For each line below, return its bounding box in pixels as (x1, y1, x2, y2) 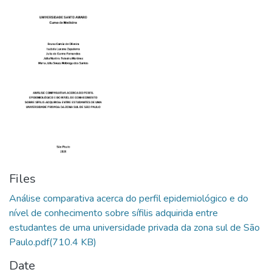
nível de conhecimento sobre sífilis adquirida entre (9, 206, 218, 220)
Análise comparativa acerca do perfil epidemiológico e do (9, 191, 248, 205)
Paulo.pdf (9, 235, 49, 249)
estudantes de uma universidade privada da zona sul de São (9, 220, 260, 234)
